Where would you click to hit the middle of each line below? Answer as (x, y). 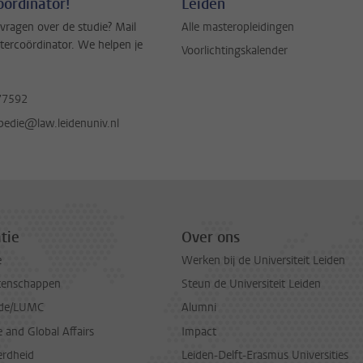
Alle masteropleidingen (238, 27)
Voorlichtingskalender (235, 51)
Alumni (199, 308)
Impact (199, 331)
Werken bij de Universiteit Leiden (263, 260)
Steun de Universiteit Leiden (251, 284)
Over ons (211, 237)
